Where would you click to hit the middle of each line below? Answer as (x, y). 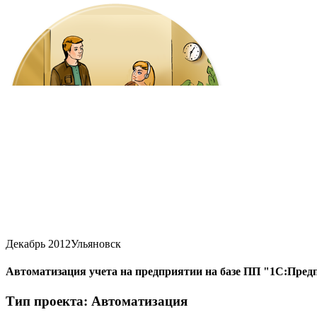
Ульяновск (96, 244)
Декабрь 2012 (38, 244)
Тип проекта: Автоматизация (97, 301)
